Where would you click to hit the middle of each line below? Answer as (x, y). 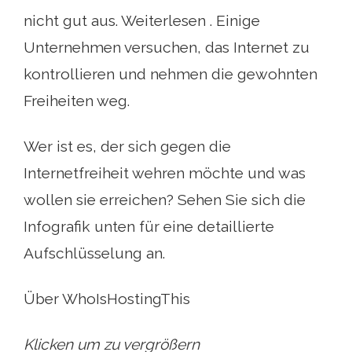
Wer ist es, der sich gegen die (127, 146)
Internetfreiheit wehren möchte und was (165, 172)
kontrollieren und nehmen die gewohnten (170, 73)
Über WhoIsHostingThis (107, 298)
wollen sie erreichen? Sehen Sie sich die (165, 199)
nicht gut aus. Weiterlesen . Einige (142, 20)
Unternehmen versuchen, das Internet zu (167, 47)
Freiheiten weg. (77, 100)
